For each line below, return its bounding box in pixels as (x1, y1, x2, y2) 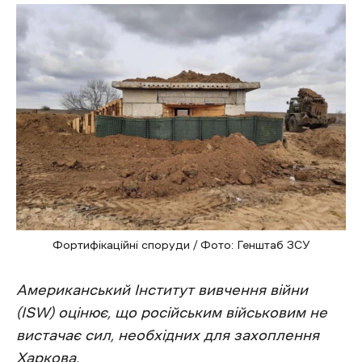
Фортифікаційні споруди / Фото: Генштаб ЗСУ (52, 238, 310, 250)
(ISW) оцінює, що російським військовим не (16, 305, 327, 320)
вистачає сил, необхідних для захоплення (16, 327, 319, 343)
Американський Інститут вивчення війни (16, 282, 308, 297)
